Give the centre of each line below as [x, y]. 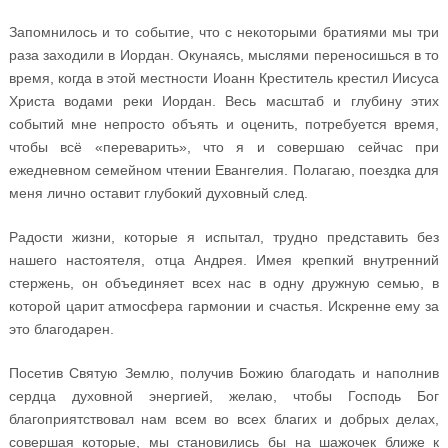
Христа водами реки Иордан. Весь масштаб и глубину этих [224, 100]
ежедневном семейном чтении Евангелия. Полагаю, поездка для [224, 169]
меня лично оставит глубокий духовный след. [158, 192]
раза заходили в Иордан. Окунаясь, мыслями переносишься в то [224, 54]
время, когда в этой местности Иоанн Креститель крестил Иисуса [224, 77]
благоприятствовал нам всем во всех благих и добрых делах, [224, 418]
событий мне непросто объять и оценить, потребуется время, [224, 123]
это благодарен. [61, 328]
